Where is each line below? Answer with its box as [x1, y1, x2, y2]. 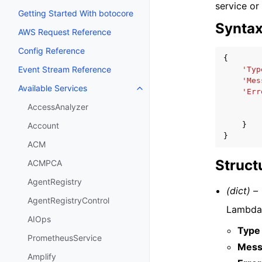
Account [27, 120, 59, 131]
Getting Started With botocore [18, 8, 133, 19]
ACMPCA [27, 158, 62, 168]
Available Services [18, 83, 87, 94]
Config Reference [18, 46, 85, 56]
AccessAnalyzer [27, 102, 88, 112]
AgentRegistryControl [27, 195, 109, 206]
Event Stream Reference [18, 64, 111, 75]
